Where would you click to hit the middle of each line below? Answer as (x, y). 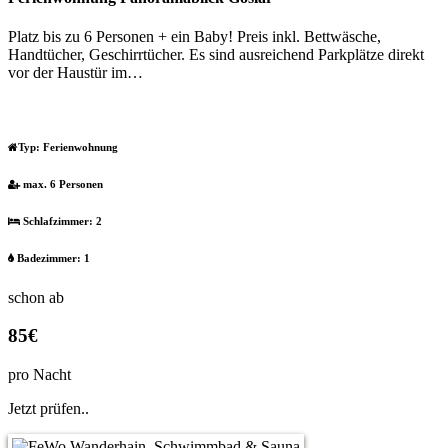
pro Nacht (39, 375)
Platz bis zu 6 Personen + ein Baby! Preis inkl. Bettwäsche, (194, 36)
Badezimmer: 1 (52, 257)
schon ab (36, 297)
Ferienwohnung (79, 146)
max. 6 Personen (61, 183)
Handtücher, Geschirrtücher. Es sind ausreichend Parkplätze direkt (216, 54)
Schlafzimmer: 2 (61, 220)
